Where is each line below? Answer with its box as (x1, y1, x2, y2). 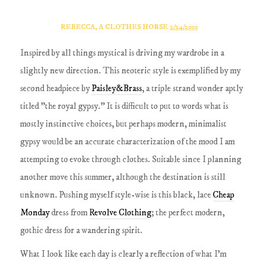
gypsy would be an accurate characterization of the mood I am (20, 136, 235, 148)
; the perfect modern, (151, 207, 225, 219)
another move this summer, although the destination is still (20, 172, 226, 183)
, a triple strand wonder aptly (142, 83, 244, 95)
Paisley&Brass (92, 83, 143, 95)
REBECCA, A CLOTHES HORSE (60, 22, 168, 32)
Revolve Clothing (89, 207, 152, 219)
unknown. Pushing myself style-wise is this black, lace (20, 189, 214, 201)
